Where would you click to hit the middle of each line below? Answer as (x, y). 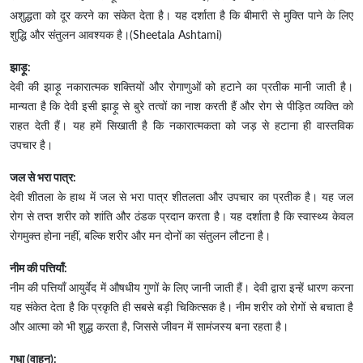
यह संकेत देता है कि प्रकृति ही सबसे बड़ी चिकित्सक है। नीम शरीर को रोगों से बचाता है (181, 308)
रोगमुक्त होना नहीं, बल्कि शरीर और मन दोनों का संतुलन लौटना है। (140, 237)
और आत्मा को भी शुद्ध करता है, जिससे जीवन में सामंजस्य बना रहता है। (149, 328)
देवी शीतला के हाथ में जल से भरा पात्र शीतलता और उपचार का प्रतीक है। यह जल (181, 198)
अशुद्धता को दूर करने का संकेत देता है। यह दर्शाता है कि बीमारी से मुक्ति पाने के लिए (181, 17)
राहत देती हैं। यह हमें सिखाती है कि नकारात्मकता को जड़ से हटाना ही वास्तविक (181, 127)
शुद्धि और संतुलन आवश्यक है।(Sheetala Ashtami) (116, 36)
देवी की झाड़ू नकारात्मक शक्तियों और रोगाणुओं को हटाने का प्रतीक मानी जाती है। (181, 88)
